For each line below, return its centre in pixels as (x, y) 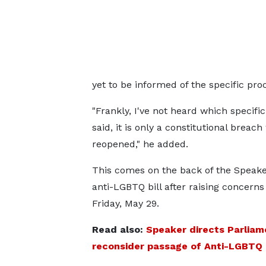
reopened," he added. (140, 144)
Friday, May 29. (125, 203)
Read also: (119, 229)
